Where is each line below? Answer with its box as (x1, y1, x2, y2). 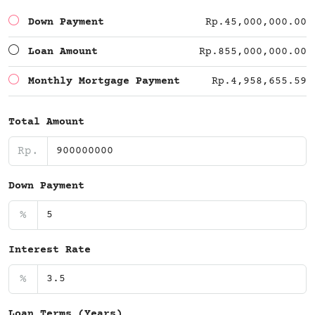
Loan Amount (28, 45, 98, 58)
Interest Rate (8, 243, 91, 256)
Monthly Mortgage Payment (28, 75, 180, 87)
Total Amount (8, 115, 84, 128)
